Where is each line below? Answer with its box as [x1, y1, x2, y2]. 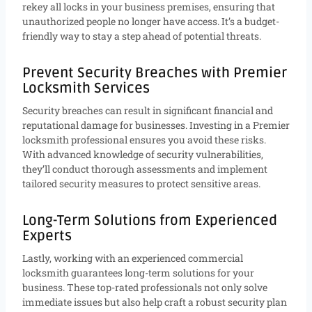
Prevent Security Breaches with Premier [22, 64, 287, 81]
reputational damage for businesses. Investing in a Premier [22, 118, 290, 132]
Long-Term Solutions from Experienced [22, 212, 277, 229]
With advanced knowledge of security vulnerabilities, [22, 147, 263, 161]
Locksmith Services [22, 79, 150, 97]
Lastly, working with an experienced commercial [22, 251, 243, 265]
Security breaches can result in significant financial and [22, 103, 273, 117]
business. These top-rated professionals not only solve [22, 280, 267, 294]
